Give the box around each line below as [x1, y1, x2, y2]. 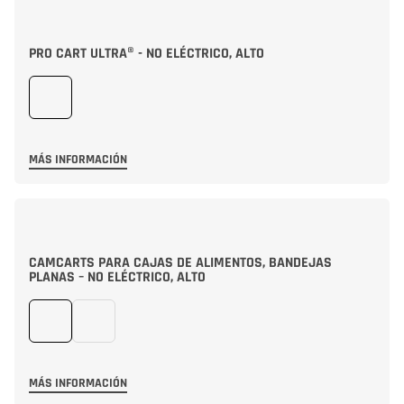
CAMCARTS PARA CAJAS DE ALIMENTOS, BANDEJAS [29, 253, 332, 272]
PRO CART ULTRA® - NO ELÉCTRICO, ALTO [29, 44, 264, 63]
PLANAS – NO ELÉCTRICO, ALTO [29, 268, 206, 287]
